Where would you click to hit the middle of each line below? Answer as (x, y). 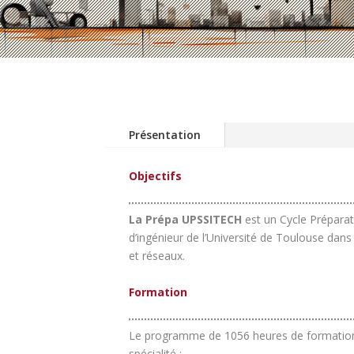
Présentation (165, 134)
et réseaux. (157, 256)
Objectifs (155, 175)
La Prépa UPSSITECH (187, 220)
